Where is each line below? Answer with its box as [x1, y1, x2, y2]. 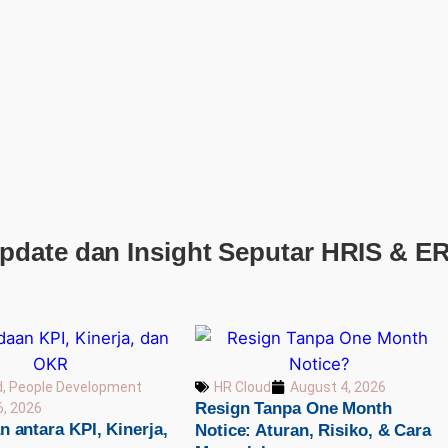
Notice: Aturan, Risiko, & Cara [195, 420, 431, 440]
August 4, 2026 [290, 378, 386, 395]
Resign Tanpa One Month [195, 398, 392, 418]
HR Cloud [214, 378, 271, 395]
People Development [8, 378, 142, 395]
